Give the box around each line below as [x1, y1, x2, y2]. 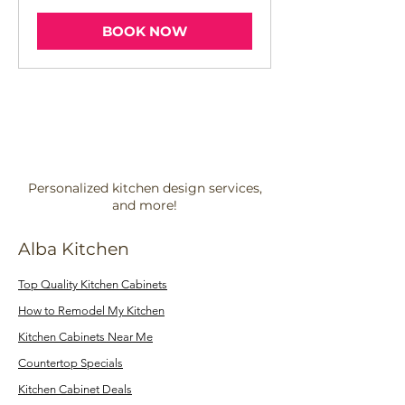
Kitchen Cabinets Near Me [18, 329, 153, 344]
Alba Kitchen [18, 238, 129, 259]
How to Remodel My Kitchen [18, 303, 165, 317]
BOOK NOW [102, 22, 187, 40]
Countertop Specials [18, 355, 123, 370]
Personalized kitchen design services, [27, 179, 262, 196]
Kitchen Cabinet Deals [18, 381, 132, 396]
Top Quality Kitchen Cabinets [18, 277, 167, 291]
